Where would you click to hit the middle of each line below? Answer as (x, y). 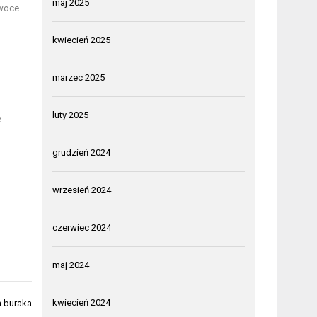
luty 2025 (71, 115)
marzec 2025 (79, 77)
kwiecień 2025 (82, 40)
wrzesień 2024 (82, 190)
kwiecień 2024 (82, 302)
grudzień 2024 (82, 152)
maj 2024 (71, 265)
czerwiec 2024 (82, 227)
